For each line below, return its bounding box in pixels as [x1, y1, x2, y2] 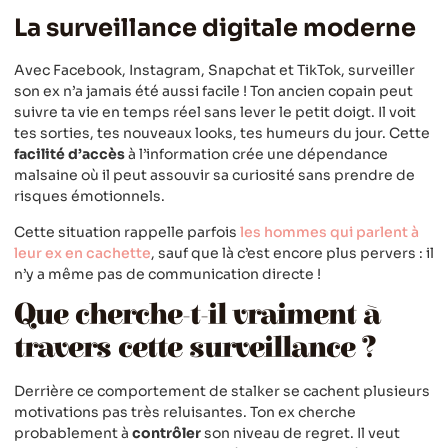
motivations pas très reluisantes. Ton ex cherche [14, 402, 356, 421]
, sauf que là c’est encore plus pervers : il [151, 243, 434, 262]
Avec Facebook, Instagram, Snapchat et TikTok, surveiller [14, 61, 415, 80]
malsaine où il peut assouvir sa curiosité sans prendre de [14, 166, 415, 185]
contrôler [132, 423, 201, 442]
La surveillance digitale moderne [14, 13, 416, 44]
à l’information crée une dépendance [125, 145, 388, 164]
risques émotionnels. [14, 187, 165, 206]
